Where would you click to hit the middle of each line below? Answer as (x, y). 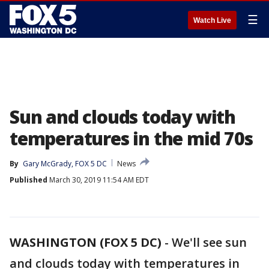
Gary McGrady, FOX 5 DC (65, 164)
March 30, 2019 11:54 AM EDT (98, 180)
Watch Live (212, 20)
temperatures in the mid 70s (131, 138)
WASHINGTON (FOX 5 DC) (86, 242)
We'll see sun (209, 242)
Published (29, 180)
